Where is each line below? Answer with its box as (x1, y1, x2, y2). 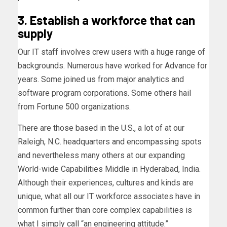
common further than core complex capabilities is (18, 205, 192, 215)
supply (18, 26, 53, 41)
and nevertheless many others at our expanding (18, 150, 185, 161)
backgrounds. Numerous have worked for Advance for (18, 61, 207, 71)
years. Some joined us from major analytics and (18, 74, 184, 85)
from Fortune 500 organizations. (18, 102, 131, 112)
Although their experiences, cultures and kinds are (18, 178, 194, 188)
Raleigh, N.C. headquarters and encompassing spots (18, 137, 202, 147)
